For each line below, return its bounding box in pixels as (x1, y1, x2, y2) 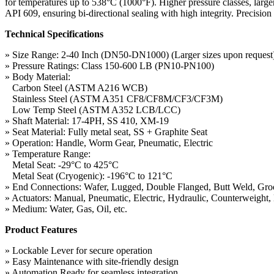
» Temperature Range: (5, 148, 91, 159)
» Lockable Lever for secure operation (5, 245, 152, 256)
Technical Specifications (5, 28, 103, 39)
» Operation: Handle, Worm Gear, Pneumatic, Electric (5, 137, 213, 148)
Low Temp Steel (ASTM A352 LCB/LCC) (5, 104, 180, 115)
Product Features (5, 224, 77, 235)
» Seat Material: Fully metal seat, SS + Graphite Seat (5, 126, 207, 137)
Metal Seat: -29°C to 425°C (5, 159, 119, 170)
